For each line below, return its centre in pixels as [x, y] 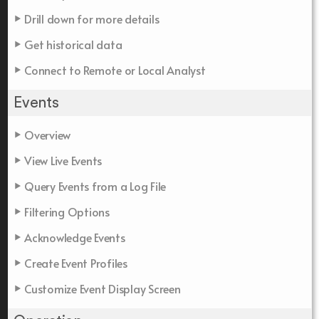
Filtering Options [67, 212]
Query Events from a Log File [95, 186]
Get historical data [73, 45]
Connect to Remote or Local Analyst [115, 70]
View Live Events [63, 161]
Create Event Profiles [76, 263]
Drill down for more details [92, 19]
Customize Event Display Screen [103, 289]
